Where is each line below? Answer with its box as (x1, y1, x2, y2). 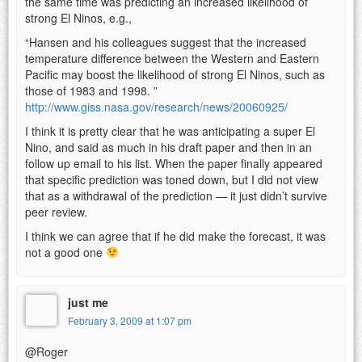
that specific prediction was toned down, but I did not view (25, 170, 318, 187)
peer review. (25, 203, 87, 220)
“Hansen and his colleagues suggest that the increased (25, 33, 306, 50)
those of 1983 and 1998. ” (25, 82, 158, 99)
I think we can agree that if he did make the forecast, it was (25, 227, 326, 244)
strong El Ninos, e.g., (25, 9, 132, 26)
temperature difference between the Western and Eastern (25, 49, 319, 66)
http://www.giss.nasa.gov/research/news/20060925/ (25, 98, 288, 115)
